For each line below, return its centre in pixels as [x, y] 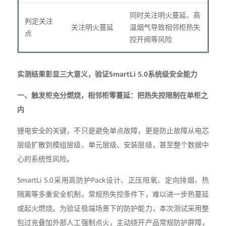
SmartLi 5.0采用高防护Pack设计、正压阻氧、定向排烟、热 [113, 180]
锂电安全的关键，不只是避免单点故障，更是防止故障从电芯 [113, 130]
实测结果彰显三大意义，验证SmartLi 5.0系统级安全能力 [107, 74]
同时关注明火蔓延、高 [165, 15]
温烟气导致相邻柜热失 [165, 27]
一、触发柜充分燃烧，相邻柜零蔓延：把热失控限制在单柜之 [112, 95]
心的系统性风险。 [45, 159]
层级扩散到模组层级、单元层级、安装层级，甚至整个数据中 [113, 145]
